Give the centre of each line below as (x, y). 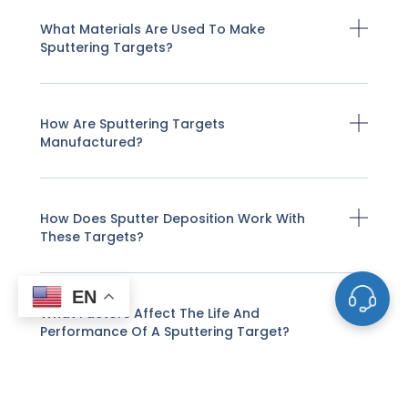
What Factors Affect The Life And (150, 313)
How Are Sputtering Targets (133, 123)
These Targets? (92, 236)
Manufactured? (92, 142)
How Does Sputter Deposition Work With (173, 218)
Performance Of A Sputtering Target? (165, 331)
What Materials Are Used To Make (153, 29)
